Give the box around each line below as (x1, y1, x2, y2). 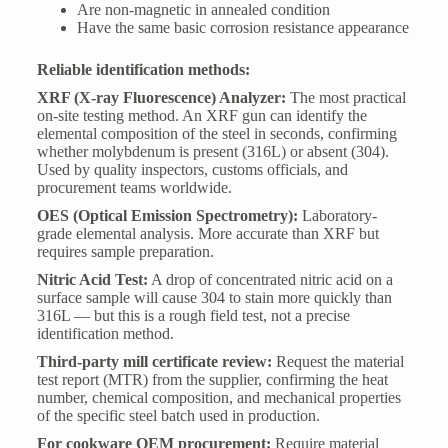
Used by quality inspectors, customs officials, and (36, 160, 348, 178)
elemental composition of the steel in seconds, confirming (36, 124, 397, 142)
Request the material (271, 352, 404, 370)
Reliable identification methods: (36, 60, 250, 78)
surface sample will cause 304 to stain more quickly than (36, 288, 392, 306)
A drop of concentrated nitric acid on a (147, 270, 393, 288)
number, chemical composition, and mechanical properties (36, 388, 401, 406)
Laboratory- (297, 206, 377, 224)
